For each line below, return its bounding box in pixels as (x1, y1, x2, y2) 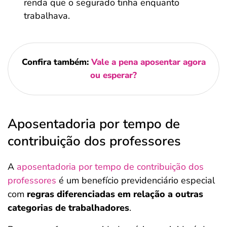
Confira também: (21, 56, 91, 68)
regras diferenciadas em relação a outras (27, 188, 203, 200)
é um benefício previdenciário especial (56, 174, 215, 186)
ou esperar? (90, 69, 137, 81)
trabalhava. (24, 10, 70, 22)
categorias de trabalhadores (8, 202, 129, 214)
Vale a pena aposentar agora (91, 56, 206, 68)
